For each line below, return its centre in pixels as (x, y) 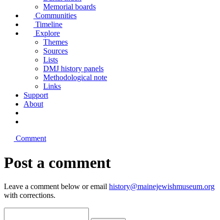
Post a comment (57, 162)
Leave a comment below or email (56, 187)
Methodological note (75, 78)
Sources (55, 51)
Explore (48, 33)
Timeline (49, 25)
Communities (56, 16)
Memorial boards (69, 7)
